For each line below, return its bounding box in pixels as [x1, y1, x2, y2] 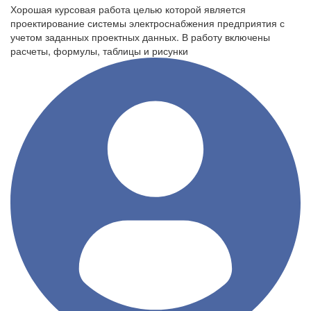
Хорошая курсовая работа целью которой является [10, 2, 246, 16]
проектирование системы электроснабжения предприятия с [10, 16, 285, 30]
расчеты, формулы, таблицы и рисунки [10, 44, 188, 58]
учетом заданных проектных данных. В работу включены [10, 30, 270, 44]
